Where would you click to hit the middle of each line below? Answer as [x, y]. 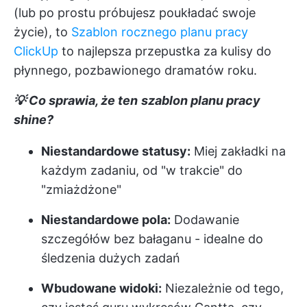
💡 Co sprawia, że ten [76, 100]
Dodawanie [205, 219]
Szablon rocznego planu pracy [160, 32]
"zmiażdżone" [81, 189]
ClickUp [36, 51]
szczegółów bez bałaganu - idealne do [152, 238]
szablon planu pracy [201, 100]
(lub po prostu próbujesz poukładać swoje [135, 12]
